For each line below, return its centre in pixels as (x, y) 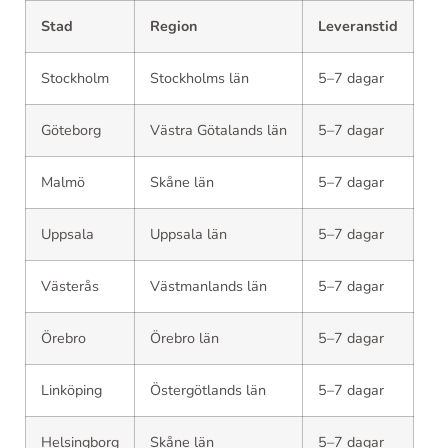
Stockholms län (199, 78)
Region (173, 26)
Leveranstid (358, 26)
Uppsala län (188, 234)
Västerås (70, 286)
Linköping (71, 390)
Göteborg (71, 130)
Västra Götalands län (218, 130)
